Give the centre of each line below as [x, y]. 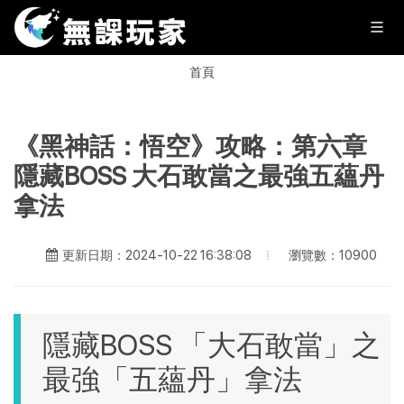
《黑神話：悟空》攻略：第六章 [190, 146]
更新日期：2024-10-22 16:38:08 [157, 255]
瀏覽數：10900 [333, 254]
